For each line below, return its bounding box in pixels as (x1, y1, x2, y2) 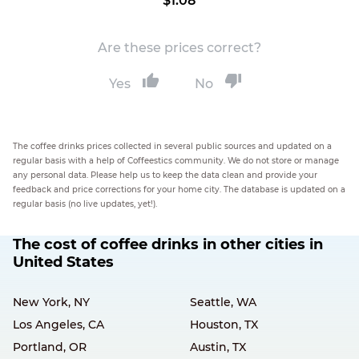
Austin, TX (189, 340, 246, 354)
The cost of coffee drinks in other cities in (13, 236, 323, 253)
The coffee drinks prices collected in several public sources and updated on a (13, 141, 332, 151)
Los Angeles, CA (13, 317, 104, 332)
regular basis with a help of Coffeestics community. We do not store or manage (13, 155, 339, 166)
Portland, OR (13, 340, 87, 354)
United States (13, 253, 114, 271)
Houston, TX (189, 317, 258, 332)
